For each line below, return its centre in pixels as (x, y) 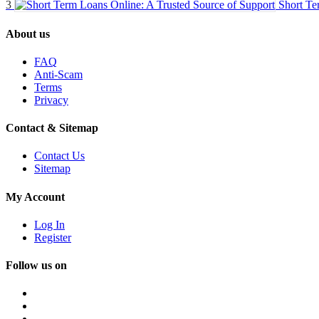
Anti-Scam (58, 74)
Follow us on (36, 266)
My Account (35, 197)
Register (53, 237)
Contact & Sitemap (52, 128)
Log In (49, 224)
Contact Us (59, 156)
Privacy (51, 100)
